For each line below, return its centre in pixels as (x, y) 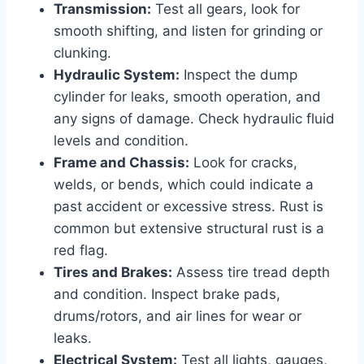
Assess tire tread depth (251, 272)
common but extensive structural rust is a (189, 228)
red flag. (81, 250)
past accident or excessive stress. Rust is (188, 206)
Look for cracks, (243, 162)
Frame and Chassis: (121, 162)
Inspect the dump (238, 74)
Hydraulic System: (117, 74)
